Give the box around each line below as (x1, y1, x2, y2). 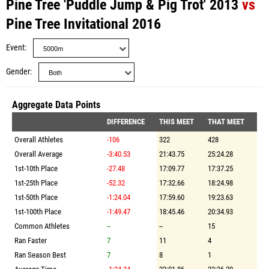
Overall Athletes (14, 135, 63, 144)
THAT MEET (208, 117, 244, 126)
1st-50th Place (14, 193, 58, 202)
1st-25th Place (14, 178, 58, 187)
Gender (6, 67, 30, 77)
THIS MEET (159, 117, 194, 126)
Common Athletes (14, 222, 70, 231)
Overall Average (14, 150, 62, 159)
